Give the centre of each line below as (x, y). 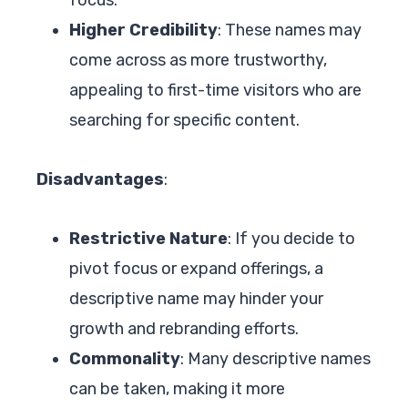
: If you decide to (291, 238)
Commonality (125, 358)
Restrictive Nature (148, 238)
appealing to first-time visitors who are (215, 90)
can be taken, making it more (177, 388)
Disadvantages (100, 179)
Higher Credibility (143, 30)
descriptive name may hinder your (196, 298)
